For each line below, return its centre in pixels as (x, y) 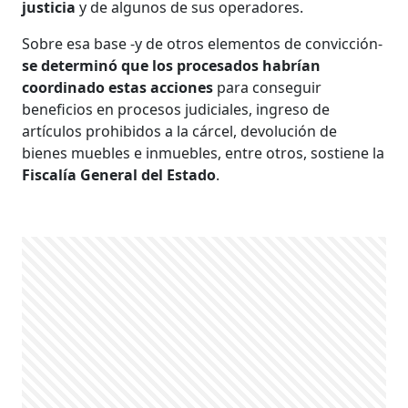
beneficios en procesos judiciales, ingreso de (176, 109)
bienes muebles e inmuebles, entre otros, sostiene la (204, 153)
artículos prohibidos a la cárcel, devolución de (180, 131)
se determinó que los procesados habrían (172, 65)
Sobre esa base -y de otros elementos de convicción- (203, 43)
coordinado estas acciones (120, 87)
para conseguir (270, 87)
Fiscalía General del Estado (119, 174)
